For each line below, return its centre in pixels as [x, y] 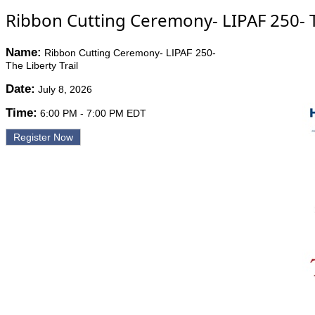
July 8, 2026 [65, 89]
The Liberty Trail [42, 65]
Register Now [43, 137]
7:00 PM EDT [116, 113]
